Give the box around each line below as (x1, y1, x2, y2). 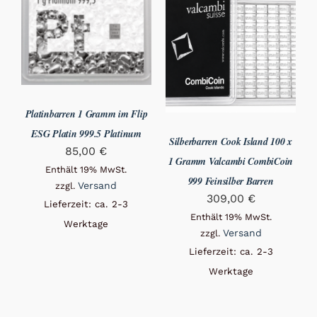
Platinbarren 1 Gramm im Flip (25, 106, 148, 121)
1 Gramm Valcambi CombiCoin (168, 154, 294, 169)
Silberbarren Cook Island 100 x (168, 134, 293, 149)
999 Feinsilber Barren (188, 174, 274, 189)
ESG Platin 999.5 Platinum (31, 126, 142, 141)
